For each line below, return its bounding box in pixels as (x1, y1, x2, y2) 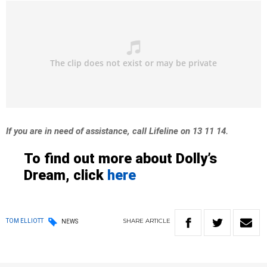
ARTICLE (145, 217, 170, 225)
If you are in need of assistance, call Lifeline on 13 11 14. (6, 126, 228, 137)
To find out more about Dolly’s (24, 150, 217, 167)
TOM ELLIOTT (6, 218, 44, 225)
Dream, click (24, 167, 107, 184)
